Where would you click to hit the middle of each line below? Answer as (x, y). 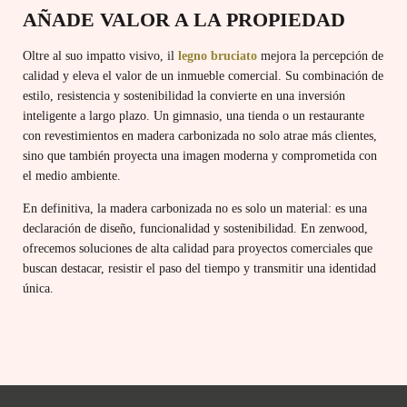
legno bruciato (218, 55)
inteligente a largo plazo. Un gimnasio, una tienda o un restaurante (194, 115)
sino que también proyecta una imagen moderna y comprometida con (200, 155)
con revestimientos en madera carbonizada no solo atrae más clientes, (200, 135)
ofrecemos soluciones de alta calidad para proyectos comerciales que (198, 249)
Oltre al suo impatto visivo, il (100, 55)
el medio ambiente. (72, 175)
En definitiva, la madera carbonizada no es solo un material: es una (195, 209)
